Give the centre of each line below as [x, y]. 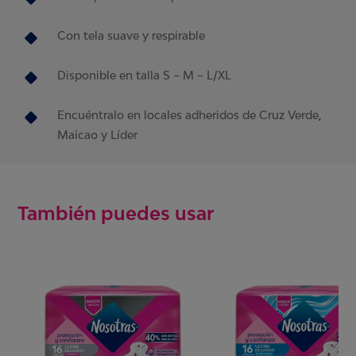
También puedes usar [116, 213]
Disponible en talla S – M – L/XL [145, 75]
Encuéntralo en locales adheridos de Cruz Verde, [190, 115]
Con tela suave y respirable [132, 36]
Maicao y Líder [98, 135]
